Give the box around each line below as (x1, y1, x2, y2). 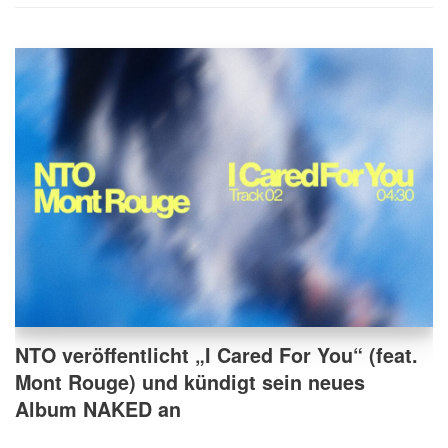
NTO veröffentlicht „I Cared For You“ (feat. (15, 340, 418, 369)
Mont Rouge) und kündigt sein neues (15, 367, 365, 396)
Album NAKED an (15, 394, 181, 423)
